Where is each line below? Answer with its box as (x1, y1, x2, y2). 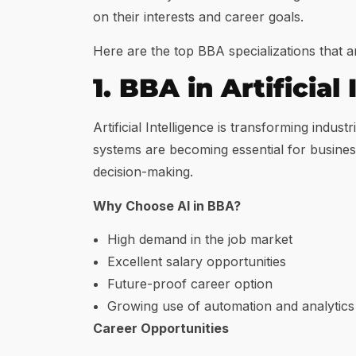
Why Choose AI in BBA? (93, 197, 241, 214)
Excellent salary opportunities (107, 253, 286, 269)
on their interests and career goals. (93, 9, 304, 25)
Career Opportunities (93, 319, 229, 336)
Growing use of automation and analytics (107, 297, 354, 314)
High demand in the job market (107, 230, 292, 247)
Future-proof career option (107, 275, 273, 292)
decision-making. (93, 164, 193, 180)
